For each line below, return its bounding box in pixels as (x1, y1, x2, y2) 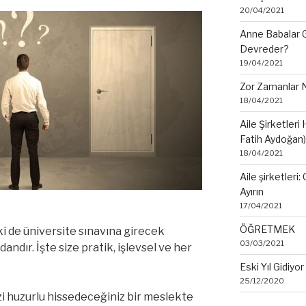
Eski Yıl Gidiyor (239, 260, 304, 273)
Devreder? (239, 42, 289, 55)
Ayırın (239, 185, 264, 197)
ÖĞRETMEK (239, 223, 295, 235)
